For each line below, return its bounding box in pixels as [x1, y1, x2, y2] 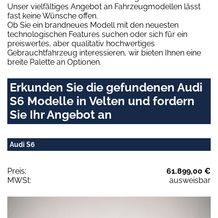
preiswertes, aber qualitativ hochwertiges [7, 39, 155, 49]
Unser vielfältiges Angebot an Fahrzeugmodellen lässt [7, 2, 200, 12]
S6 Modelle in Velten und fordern [10, 94, 195, 109]
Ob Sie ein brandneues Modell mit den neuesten [7, 20, 179, 30]
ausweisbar [169, 176, 211, 185]
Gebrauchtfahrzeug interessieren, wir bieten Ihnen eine [7, 48, 201, 58]
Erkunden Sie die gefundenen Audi [10, 80, 202, 95]
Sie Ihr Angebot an [10, 108, 112, 122]
